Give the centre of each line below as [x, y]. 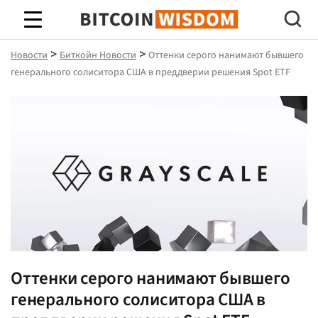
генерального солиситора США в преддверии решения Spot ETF [150, 72]
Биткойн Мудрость [159, 32]
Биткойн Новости [98, 55]
